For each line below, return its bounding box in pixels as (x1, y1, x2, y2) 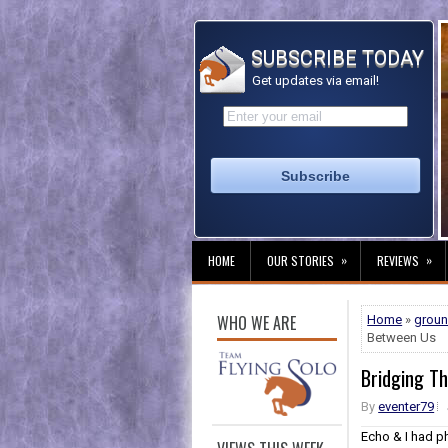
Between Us (367, 330, 437, 345)
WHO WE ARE (217, 311, 296, 335)
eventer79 (378, 399, 435, 414)
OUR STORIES (267, 252, 334, 269)
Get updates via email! (246, 73, 382, 88)
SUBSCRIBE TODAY (246, 46, 424, 70)
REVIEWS (377, 252, 419, 269)
